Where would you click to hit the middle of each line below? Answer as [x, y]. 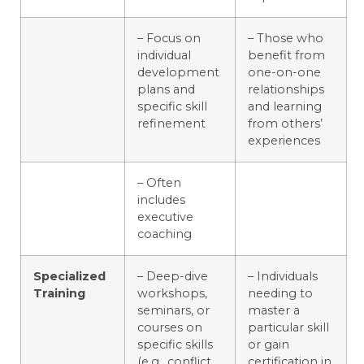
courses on [170, 328]
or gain [269, 345]
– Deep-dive [173, 277]
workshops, [172, 294]
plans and [166, 90]
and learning [285, 107]
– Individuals [283, 277]
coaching [165, 234]
